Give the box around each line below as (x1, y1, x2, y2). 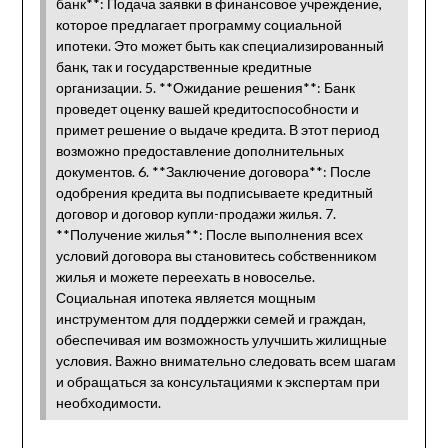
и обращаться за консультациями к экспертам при (55, 372, 380, 390)
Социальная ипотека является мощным (55, 288, 316, 306)
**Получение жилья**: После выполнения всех (55, 225, 363, 243)
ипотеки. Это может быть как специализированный (55, 36, 384, 54)
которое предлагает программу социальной (55, 15, 342, 33)
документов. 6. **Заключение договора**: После (55, 162, 371, 180)
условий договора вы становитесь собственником (55, 246, 377, 264)
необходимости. (55, 393, 161, 411)
